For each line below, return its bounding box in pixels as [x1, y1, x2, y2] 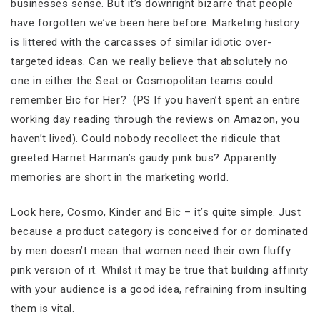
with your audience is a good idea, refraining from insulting [11, 283, 307, 296]
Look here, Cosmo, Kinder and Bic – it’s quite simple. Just [11, 206, 301, 219]
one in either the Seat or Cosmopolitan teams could [11, 74, 274, 87]
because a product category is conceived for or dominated [11, 225, 309, 238]
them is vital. [11, 302, 75, 315]
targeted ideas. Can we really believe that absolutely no [11, 54, 289, 68]
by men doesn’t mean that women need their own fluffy [11, 244, 291, 257]
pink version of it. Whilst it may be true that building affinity [11, 264, 309, 276]
